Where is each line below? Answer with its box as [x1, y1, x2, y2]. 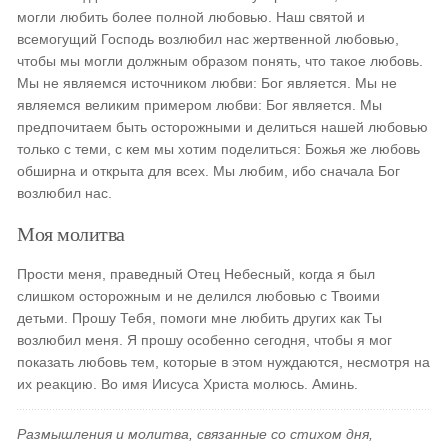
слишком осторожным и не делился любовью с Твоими [17, 288, 381, 304]
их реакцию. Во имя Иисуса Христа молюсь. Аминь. [17, 376, 359, 392]
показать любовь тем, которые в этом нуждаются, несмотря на [17, 354, 431, 370]
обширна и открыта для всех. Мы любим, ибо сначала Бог [17, 163, 401, 179]
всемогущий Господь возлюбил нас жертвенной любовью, [17, 31, 400, 47]
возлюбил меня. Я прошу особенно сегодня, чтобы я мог [17, 332, 393, 348]
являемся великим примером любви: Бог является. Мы [17, 97, 383, 113]
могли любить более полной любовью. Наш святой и [17, 9, 366, 25]
